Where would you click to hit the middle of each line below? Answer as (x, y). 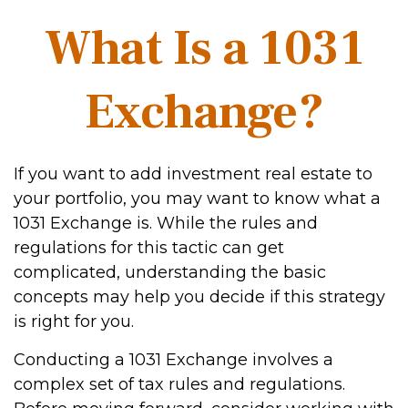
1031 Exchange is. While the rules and (166, 223)
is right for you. (74, 321)
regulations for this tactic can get (149, 248)
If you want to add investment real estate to (193, 174)
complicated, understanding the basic (170, 272)
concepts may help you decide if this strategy (199, 297)
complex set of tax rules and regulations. (179, 384)
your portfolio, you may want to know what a (197, 199)
